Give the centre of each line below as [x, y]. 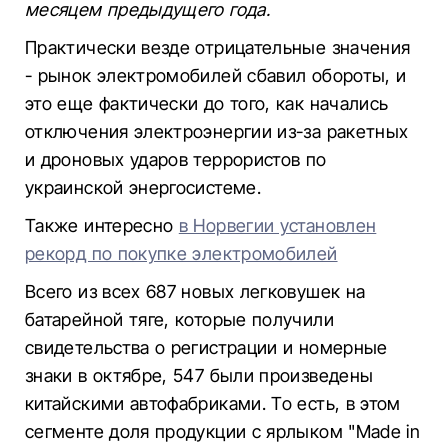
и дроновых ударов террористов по [176, 159]
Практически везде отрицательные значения [218, 47]
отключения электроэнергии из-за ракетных [217, 131]
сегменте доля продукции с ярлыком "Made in [223, 431]
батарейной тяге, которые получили [179, 319]
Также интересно [102, 225]
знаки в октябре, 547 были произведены [199, 375]
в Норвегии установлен [277, 225]
